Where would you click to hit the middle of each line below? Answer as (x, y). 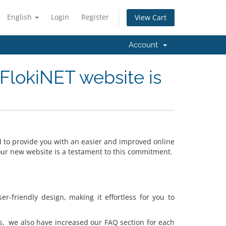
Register (95, 17)
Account (145, 45)
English (20, 17)
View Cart (151, 18)
